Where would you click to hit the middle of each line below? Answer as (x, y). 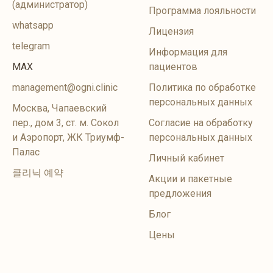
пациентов (173, 67)
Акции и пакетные (190, 179)
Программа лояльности (202, 11)
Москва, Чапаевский (59, 108)
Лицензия (171, 31)
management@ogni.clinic (65, 87)
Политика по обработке (202, 87)
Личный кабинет (186, 158)
